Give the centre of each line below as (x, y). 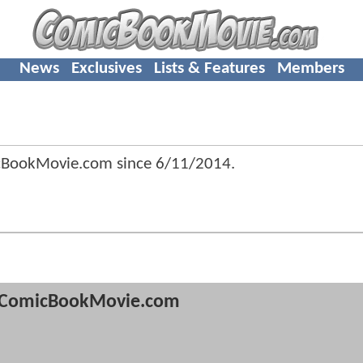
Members (310, 68)
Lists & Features (209, 68)
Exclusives (106, 68)
